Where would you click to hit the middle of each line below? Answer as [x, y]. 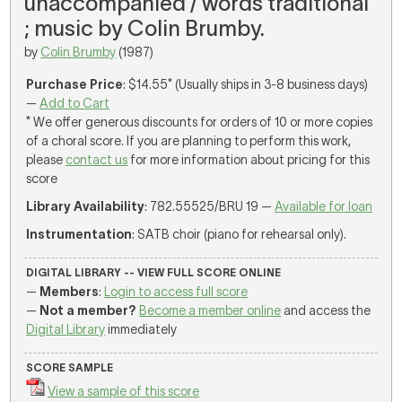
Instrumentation [79, 234]
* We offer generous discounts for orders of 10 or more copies [200, 122]
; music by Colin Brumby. [145, 28]
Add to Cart [75, 103]
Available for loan [324, 206]
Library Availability [86, 206]
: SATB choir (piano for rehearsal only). [240, 234]
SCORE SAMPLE [70, 367]
